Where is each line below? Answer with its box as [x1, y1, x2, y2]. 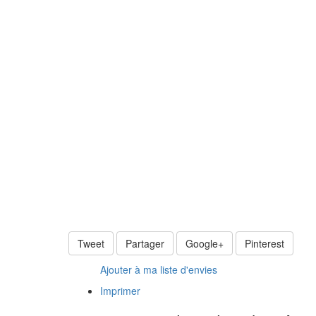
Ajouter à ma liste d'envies [100, 262, 217, 276]
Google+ [186, 236, 224, 250]
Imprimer [100, 283, 140, 298]
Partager [126, 236, 164, 250]
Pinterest [245, 236, 284, 250]
